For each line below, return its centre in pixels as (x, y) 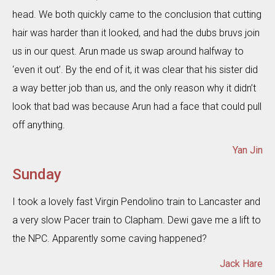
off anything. (39, 125)
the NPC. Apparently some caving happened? (110, 238)
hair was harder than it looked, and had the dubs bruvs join (136, 33)
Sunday (37, 174)
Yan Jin (248, 150)
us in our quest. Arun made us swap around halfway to (128, 51)
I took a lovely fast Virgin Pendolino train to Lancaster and (136, 201)
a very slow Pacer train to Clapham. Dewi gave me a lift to (137, 220)
